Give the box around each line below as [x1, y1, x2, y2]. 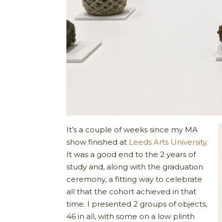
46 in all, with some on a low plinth [66, 211, 195, 221]
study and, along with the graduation [66, 162, 204, 171]
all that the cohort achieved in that [66, 186, 197, 196]
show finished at [66, 137, 129, 147]
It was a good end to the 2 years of [66, 149, 196, 159]
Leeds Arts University [129, 137, 207, 147]
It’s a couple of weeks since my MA [66, 124, 198, 134]
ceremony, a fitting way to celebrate [66, 174, 203, 184]
